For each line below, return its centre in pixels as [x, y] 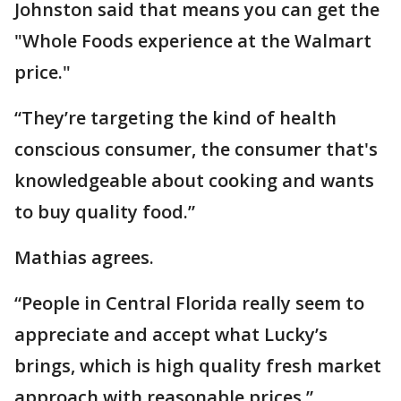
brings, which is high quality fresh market [198, 366]
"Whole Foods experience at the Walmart [193, 41]
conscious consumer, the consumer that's [196, 149]
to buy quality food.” [105, 212]
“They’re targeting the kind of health [175, 118]
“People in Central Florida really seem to [189, 303]
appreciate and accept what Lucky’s [171, 334]
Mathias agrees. [84, 257]
